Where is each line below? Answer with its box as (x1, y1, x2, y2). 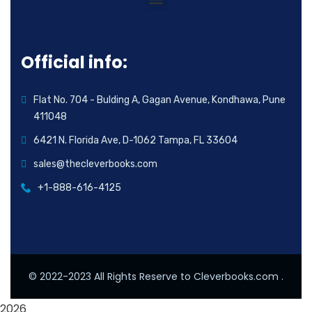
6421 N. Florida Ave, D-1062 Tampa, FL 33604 (33, 134, 237, 146)
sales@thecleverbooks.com (33, 158, 157, 170)
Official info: (21, 51, 127, 74)
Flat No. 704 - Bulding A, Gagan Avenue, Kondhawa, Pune (33, 94, 286, 106)
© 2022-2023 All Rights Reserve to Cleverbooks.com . (29, 270, 283, 283)
